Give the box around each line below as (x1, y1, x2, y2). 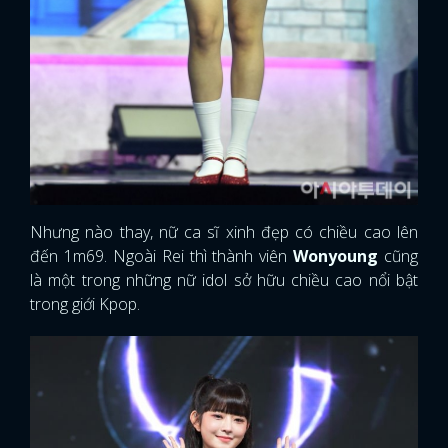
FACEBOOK (122, 29, 197, 48)
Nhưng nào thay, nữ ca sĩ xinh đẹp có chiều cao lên (30, 220, 418, 243)
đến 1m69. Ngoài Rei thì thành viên (30, 244, 294, 267)
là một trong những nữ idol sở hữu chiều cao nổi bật (30, 268, 418, 291)
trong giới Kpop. (30, 292, 140, 315)
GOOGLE (283, 29, 341, 48)
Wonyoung (293, 244, 379, 267)
